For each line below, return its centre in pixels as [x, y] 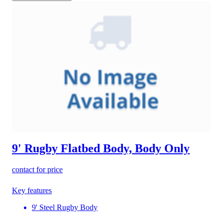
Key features [32, 191]
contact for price [37, 170]
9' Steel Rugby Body [65, 208]
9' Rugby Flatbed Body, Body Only [101, 149]
